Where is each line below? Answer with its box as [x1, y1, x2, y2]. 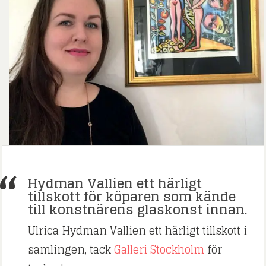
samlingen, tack [28, 240, 115, 259]
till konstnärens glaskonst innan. [28, 198, 248, 222]
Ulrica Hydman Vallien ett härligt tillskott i [28, 221, 248, 240]
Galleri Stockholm [114, 240, 205, 259]
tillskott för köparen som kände [28, 185, 236, 209]
